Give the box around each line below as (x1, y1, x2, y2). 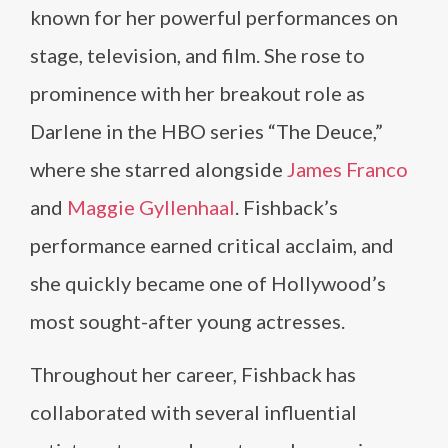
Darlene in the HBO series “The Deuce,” (30, 119, 383, 143)
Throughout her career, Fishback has (30, 362, 356, 386)
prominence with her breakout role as (30, 81, 365, 105)
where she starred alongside (30, 157, 287, 181)
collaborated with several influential (30, 400, 357, 424)
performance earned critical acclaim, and (30, 233, 394, 257)
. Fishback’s (235, 195, 338, 219)
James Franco (287, 157, 408, 181)
